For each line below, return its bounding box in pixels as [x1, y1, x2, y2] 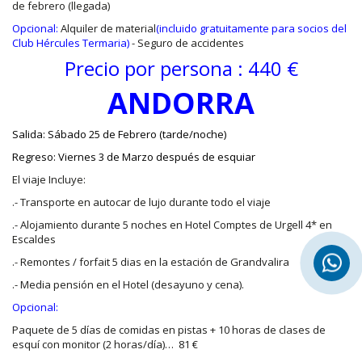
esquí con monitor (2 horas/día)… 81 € [12, 337, 198, 352]
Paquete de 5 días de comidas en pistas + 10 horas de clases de [12, 322, 326, 338]
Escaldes [12, 232, 56, 247]
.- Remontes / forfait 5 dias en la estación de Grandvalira [12, 255, 289, 270]
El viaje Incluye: [12, 172, 86, 187]
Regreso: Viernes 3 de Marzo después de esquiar [12, 149, 255, 165]
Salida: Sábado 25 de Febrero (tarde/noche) [12, 127, 226, 142]
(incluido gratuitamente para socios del [156, 21, 347, 36]
